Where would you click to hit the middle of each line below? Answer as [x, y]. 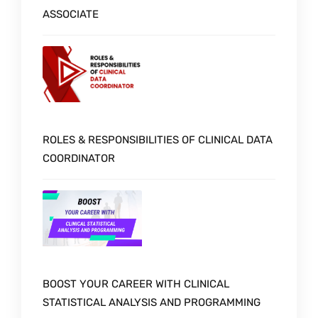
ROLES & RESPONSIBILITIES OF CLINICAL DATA [158, 139]
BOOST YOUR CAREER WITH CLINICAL [136, 284]
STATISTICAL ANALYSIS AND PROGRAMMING [152, 302]
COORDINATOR [79, 158]
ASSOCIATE [71, 14]
